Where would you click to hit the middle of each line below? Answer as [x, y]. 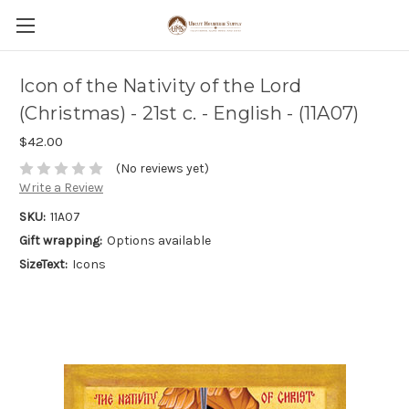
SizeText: [43, 265]
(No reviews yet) [162, 169]
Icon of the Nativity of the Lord [160, 86]
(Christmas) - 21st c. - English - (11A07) [189, 114]
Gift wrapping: [61, 241]
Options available [158, 241]
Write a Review [61, 188]
